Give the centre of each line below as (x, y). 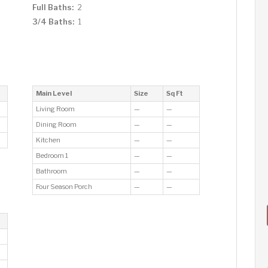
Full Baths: (53, 7)
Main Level (54, 93)
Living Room (56, 109)
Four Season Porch (64, 187)
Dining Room (57, 124)
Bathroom (52, 171)
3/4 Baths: (53, 22)
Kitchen (48, 140)
